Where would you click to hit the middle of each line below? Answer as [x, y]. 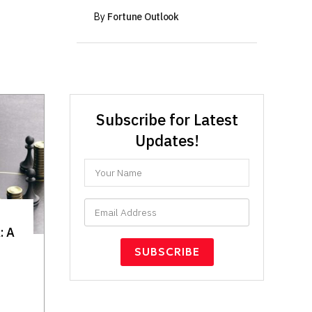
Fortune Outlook [143, 16]
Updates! [167, 141]
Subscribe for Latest [167, 120]
